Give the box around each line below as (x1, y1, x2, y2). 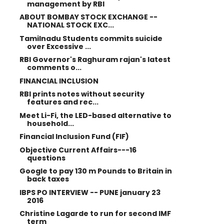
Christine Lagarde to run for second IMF (19, 208, 171, 218)
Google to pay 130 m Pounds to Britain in (19, 166, 172, 176)
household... (26, 118, 74, 128)
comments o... (26, 62, 81, 72)
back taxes (26, 174, 69, 184)
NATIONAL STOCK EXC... (26, 20, 114, 30)
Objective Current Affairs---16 (19, 144, 136, 155)
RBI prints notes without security (19, 89, 144, 99)
